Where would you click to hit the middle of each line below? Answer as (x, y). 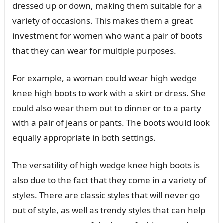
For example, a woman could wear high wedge (104, 78)
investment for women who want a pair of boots (107, 35)
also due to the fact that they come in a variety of (109, 180)
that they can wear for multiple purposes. (94, 50)
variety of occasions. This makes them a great (102, 20)
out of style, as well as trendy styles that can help (109, 210)
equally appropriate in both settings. (84, 137)
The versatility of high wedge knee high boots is (106, 165)
